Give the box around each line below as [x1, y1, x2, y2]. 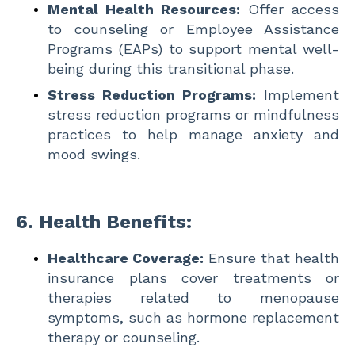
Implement [256, 86, 339, 103]
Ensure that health [204, 249, 339, 266]
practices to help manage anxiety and [48, 125, 339, 143]
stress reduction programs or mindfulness [48, 105, 339, 123]
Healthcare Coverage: [48, 249, 204, 266]
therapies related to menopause [48, 288, 339, 306]
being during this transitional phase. [48, 59, 294, 77]
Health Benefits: [39, 210, 192, 233]
